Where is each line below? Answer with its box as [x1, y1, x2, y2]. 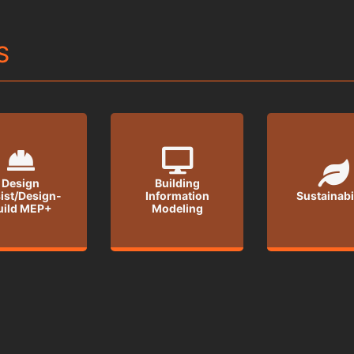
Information [145, 188, 209, 202]
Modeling [151, 201, 203, 215]
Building [154, 175, 200, 190]
